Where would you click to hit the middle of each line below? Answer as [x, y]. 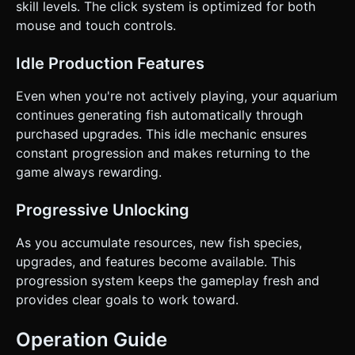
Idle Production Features [110, 63]
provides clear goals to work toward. [127, 299]
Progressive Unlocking [103, 210]
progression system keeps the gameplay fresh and [168, 280]
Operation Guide [92, 339]
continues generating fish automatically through [159, 115]
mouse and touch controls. [96, 25]
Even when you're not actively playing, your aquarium [177, 95]
